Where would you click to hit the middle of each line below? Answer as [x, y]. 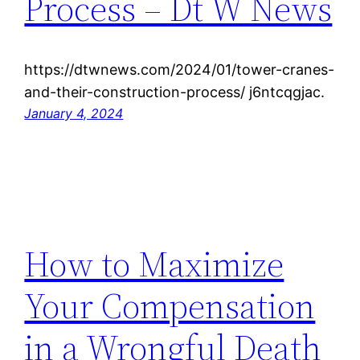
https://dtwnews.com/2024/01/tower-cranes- [180, 70]
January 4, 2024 [74, 114]
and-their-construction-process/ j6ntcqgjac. [175, 92]
